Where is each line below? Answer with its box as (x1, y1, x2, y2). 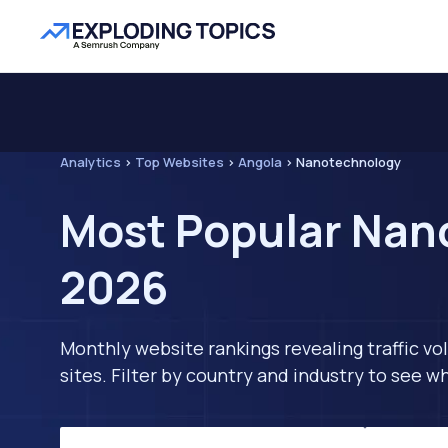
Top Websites (135, 153, 224, 171)
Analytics (60, 153, 121, 171)
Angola (238, 153, 282, 171)
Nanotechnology (296, 153, 401, 171)
